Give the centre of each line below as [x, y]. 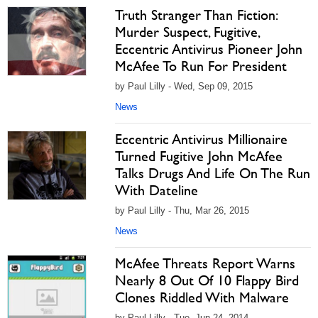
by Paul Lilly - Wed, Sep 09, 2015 [184, 86]
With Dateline [157, 190]
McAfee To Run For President [201, 66]
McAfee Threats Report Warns [205, 263]
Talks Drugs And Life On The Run [213, 173]
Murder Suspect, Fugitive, [187, 32]
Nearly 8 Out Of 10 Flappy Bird [207, 280]
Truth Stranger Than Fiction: [196, 15]
